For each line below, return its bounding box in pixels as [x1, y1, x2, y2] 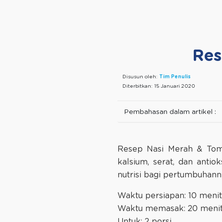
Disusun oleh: [122, 74, 159, 80]
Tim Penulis [159, 74, 191, 80]
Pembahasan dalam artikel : [124, 109, 216, 116]
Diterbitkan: [122, 84, 154, 89]
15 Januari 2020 [154, 84, 195, 89]
